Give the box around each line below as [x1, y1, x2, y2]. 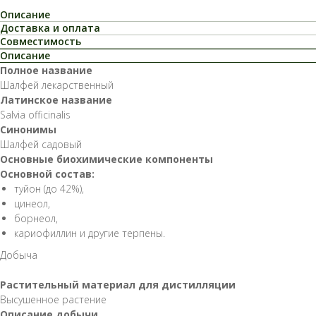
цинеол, [14, 196, 50, 210]
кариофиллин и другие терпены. [14, 226, 165, 240]
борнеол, [14, 211, 58, 225]
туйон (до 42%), [14, 181, 84, 195]
